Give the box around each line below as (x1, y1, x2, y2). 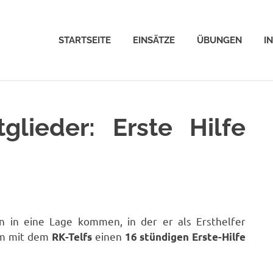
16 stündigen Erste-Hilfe (124, 230, 246, 243)
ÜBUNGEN (197, 34, 242, 46)
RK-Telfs (51, 230, 92, 243)
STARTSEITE (58, 34, 111, 46)
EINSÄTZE (133, 34, 175, 46)
